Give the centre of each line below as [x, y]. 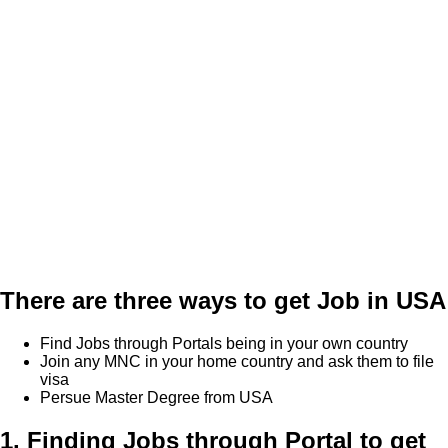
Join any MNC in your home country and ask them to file [237, 361]
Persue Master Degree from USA [156, 397]
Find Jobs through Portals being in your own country [224, 343]
